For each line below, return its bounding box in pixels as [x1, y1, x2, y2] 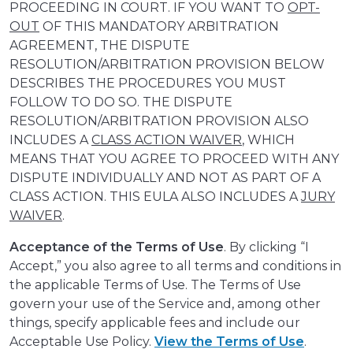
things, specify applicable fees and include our [9, 315, 300, 331]
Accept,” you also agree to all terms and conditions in [9, 258, 341, 274]
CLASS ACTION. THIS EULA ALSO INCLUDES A [9, 189, 301, 205]
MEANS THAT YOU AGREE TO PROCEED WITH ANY [9, 151, 339, 167]
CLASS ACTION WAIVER [91, 132, 242, 148]
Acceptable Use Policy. [9, 334, 154, 350]
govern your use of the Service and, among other [9, 296, 321, 312]
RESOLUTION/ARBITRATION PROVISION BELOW [9, 57, 325, 72]
